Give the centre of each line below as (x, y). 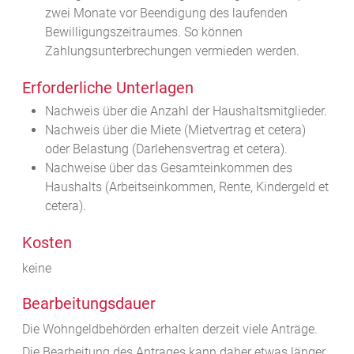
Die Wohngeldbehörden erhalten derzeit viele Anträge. (170, 330)
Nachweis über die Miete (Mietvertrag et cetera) (175, 130)
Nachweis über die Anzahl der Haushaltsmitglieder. (186, 111)
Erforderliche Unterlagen (108, 88)
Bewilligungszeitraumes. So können (143, 32)
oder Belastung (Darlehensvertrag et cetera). (166, 149)
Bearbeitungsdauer (89, 304)
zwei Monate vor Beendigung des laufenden (166, 13)
